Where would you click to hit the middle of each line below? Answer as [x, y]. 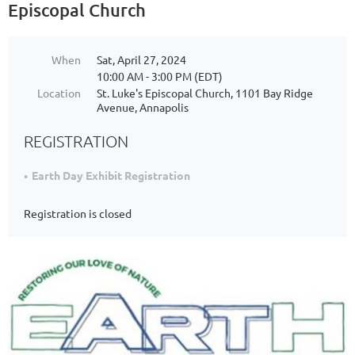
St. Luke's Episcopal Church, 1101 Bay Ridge [205, 92]
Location [59, 92]
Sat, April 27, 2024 [141, 59]
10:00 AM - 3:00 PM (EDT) [160, 76]
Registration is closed [78, 213]
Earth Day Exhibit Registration [111, 175]
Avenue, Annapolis [143, 107]
